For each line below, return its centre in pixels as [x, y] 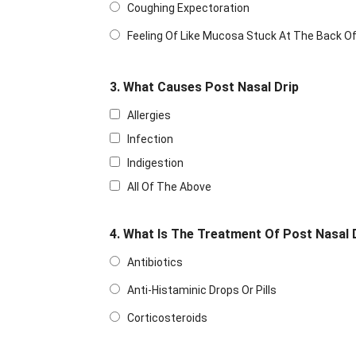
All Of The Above [169, 187]
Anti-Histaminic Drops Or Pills [202, 290]
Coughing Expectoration [188, 8]
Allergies [149, 116]
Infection [150, 139]
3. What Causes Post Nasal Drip [204, 87]
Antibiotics [155, 263]
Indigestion [155, 163]
